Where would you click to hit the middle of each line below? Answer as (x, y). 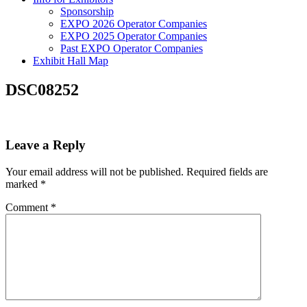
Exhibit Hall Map (71, 60)
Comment (28, 208)
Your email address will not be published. (95, 172)
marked (23, 184)
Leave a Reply (46, 145)
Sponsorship (87, 11)
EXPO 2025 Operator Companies (134, 36)
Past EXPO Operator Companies (132, 48)
